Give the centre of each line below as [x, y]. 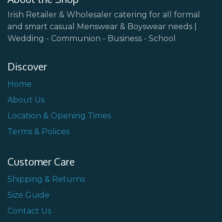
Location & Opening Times [59, 116]
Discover [27, 67]
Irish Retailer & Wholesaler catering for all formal [104, 15]
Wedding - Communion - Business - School [92, 39]
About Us [26, 100]
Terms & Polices [38, 132]
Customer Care [41, 162]
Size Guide [28, 195]
